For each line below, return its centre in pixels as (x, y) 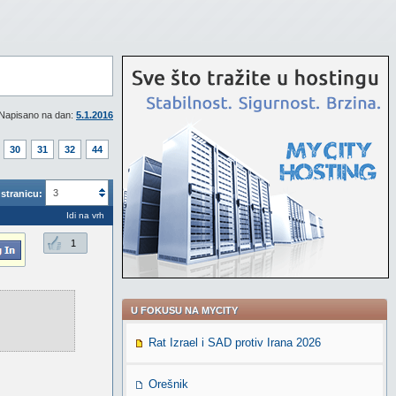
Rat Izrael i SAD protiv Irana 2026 (235, 343)
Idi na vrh (85, 215)
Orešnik (168, 384)
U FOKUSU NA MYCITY (184, 310)
